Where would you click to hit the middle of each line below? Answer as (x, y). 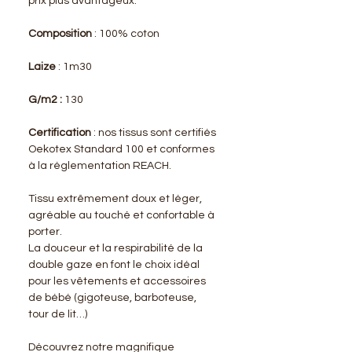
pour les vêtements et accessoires (117, 281)
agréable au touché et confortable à (121, 215)
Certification (60, 132)
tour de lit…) (59, 314)
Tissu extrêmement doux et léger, (115, 198)
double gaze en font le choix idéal (114, 264)
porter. (45, 231)
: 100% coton (127, 33)
